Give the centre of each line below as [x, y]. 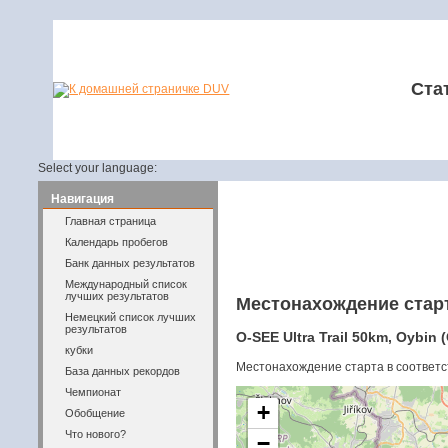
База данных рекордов [123, 370]
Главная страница [111, 220]
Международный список [126, 283]
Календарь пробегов [117, 241]
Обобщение [95, 412]
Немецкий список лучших [131, 316]
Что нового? [96, 433]
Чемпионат [93, 391]
